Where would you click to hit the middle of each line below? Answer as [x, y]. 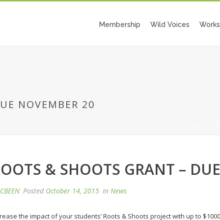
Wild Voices [170, 25]
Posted [33, 191]
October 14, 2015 [72, 191]
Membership [120, 25]
